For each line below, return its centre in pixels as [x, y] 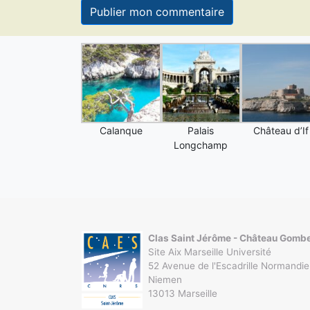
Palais [201, 130]
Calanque [121, 130]
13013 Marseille [183, 293]
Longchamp [201, 145]
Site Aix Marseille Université [210, 252]
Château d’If [281, 130]
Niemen [165, 279]
